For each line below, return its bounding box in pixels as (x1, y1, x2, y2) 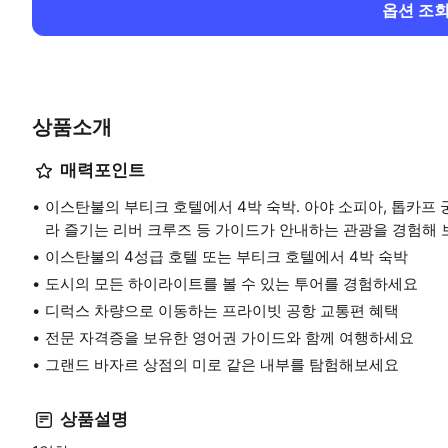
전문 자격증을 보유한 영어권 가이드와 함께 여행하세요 (45, 327, 414, 347)
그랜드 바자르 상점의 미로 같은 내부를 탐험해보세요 (45, 354, 399, 374)
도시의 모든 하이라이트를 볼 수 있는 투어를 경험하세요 (45, 273, 418, 293)
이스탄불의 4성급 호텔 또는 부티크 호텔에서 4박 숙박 (45, 246, 408, 266)
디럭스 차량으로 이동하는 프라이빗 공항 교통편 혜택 (45, 300, 399, 320)
